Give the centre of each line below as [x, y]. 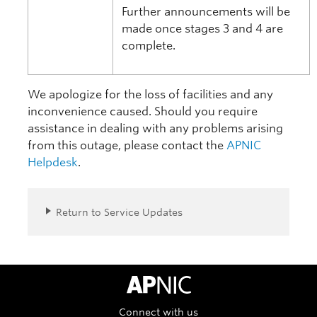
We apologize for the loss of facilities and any [150, 94]
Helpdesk [53, 162]
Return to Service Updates [119, 212]
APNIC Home [154, 283]
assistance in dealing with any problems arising [155, 128]
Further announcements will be [206, 12]
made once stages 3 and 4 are [202, 29]
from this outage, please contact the [127, 145]
